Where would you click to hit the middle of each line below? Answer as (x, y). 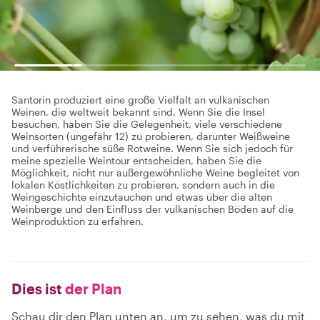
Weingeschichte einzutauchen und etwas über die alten (142, 197)
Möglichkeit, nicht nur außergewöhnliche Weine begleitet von (155, 172)
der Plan (92, 289)
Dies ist (37, 289)
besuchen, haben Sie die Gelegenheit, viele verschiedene (147, 124)
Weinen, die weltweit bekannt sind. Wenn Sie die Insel (138, 112)
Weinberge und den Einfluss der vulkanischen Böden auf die (152, 209)
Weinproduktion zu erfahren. (77, 221)
